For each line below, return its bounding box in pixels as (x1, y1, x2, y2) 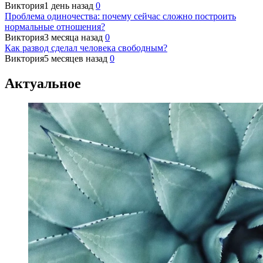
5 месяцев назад (44, 53, 107, 63)
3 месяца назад (44, 32, 103, 42)
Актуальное (5, 75, 81, 91)
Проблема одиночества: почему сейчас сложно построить (5, 11, 236, 21)
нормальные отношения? (5, 21, 105, 32)
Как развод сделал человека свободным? (5, 42, 167, 53)
